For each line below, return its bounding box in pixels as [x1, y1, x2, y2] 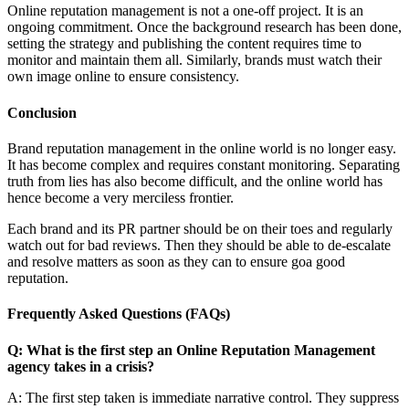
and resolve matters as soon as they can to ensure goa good [7, 253, 345, 269]
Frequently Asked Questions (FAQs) [7, 306, 230, 322]
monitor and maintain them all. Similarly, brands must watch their [7, 52, 382, 68]
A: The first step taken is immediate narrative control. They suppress [7, 389, 399, 405]
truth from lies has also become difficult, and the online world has [7, 173, 383, 189]
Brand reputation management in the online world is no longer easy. [7, 140, 396, 156]
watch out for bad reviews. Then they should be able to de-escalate [7, 236, 391, 253]
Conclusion [7, 104, 77, 121]
